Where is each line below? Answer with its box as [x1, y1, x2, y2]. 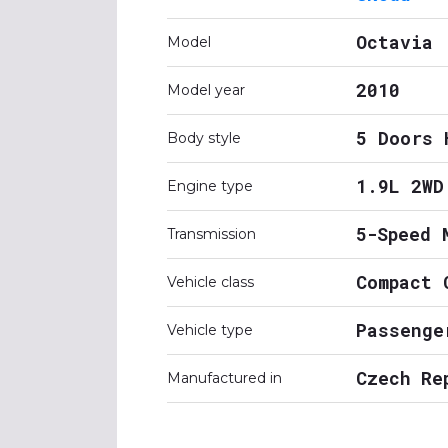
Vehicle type [167, 321, 253, 339]
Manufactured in [167, 369, 282, 387]
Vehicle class [167, 273, 254, 291]
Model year [167, 81, 245, 99]
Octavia [356, 30, 433, 54]
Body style [167, 129, 241, 147]
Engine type [167, 177, 253, 195]
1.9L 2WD [356, 174, 444, 198]
